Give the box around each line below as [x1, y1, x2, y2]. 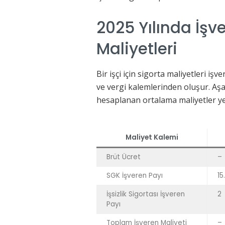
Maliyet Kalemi [125, 132, 178, 142]
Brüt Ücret [106, 152, 141, 162]
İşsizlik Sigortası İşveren [106, 189, 185, 199]
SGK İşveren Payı [106, 170, 163, 180]
